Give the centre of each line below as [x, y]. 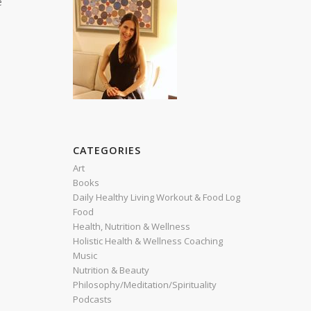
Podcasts [93, 299]
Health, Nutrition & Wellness [132, 226]
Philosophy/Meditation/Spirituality [145, 285]
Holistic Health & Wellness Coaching [148, 241]
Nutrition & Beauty [111, 270]
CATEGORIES [107, 150]
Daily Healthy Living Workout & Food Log [157, 197]
